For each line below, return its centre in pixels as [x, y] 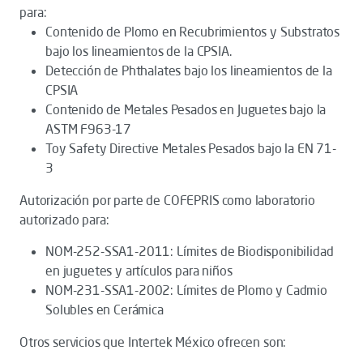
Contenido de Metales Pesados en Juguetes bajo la [186, 109]
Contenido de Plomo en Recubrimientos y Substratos [193, 32]
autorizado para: [64, 220]
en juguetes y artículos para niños [139, 271]
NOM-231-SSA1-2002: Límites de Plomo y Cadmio [186, 290]
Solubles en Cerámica [105, 310]
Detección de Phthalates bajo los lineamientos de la [189, 70]
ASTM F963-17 [89, 129]
